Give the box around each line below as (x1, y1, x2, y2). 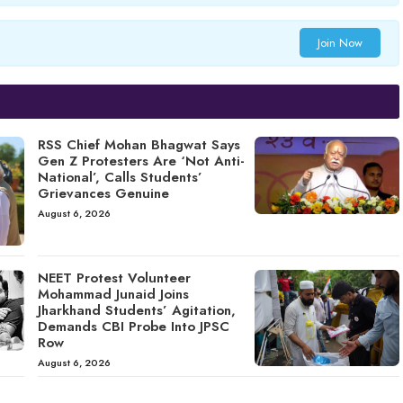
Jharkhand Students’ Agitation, (37, 300, 236, 320)
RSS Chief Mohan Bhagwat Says (37, 134, 240, 155)
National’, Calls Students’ (37, 166, 202, 187)
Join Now (317, 34, 363, 52)
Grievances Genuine (37, 183, 169, 203)
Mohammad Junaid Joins (37, 283, 189, 304)
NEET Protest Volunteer (37, 267, 191, 288)
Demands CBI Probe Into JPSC (37, 316, 229, 336)
